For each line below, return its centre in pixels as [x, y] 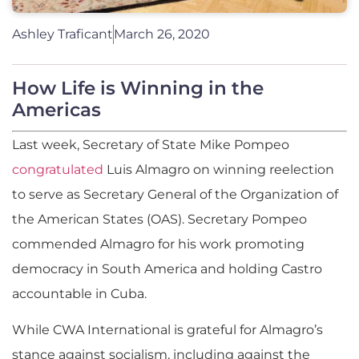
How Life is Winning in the [138, 88]
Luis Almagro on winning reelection [219, 169]
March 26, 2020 [162, 34]
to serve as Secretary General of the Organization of [175, 194]
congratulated [58, 169]
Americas [56, 109]
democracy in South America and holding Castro [167, 268]
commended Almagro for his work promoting [158, 244]
